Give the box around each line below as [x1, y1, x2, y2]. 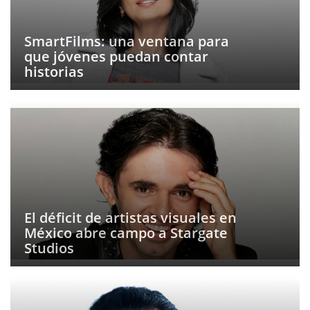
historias [24, 62, 84, 81]
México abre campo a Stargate [24, 224, 228, 242]
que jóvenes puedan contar [24, 47, 208, 66]
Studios [24, 239, 74, 257]
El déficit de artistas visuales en [24, 208, 237, 227]
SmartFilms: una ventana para [24, 32, 229, 51]
